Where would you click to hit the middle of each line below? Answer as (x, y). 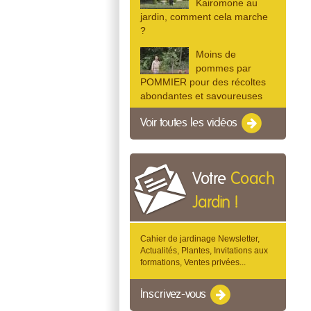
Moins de (216, 54)
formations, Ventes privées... (193, 262)
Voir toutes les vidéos (190, 123)
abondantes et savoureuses (201, 96)
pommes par (224, 68)
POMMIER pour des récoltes (203, 82)
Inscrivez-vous (175, 295)
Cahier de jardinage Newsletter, (200, 239)
